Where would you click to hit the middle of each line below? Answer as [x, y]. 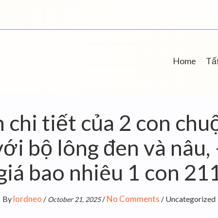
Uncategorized [191, 199]
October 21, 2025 [74, 199]
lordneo [27, 199]
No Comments [133, 199]
